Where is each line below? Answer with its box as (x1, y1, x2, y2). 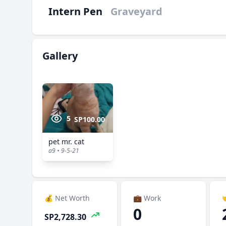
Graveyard (110, 5, 162, 18)
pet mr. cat (48, 137, 84, 146)
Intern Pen (48, 5, 102, 18)
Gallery (42, 49, 78, 63)
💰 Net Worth (44, 193, 90, 203)
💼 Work (133, 193, 161, 203)
